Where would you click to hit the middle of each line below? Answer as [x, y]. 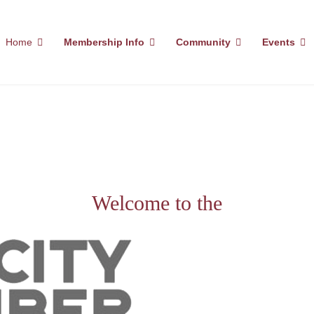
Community [204, 42]
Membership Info [104, 42]
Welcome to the [157, 203]
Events [279, 42]
